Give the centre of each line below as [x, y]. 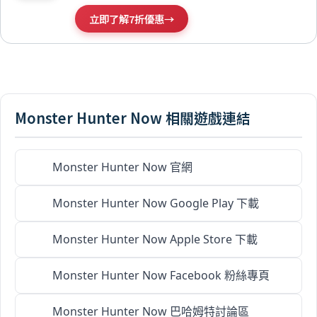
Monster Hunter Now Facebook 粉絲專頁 [161, 276]
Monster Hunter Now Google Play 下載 [156, 203]
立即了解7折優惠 [127, 19]
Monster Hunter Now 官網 [122, 167]
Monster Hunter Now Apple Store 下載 [155, 240]
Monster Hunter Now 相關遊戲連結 [133, 118]
